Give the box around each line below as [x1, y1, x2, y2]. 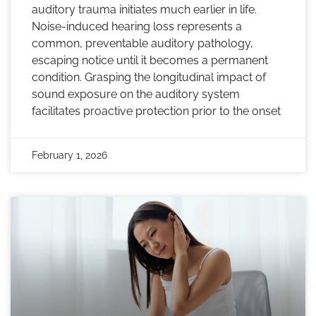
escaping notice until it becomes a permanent [32, 54, 268, 68]
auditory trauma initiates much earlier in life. [32, 3, 257, 17]
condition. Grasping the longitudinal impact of [32, 71, 266, 85]
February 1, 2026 [32, 150, 107, 162]
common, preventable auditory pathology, [32, 37, 253, 51]
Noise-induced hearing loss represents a [32, 20, 242, 34]
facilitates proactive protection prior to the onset [32, 104, 281, 119]
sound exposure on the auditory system [32, 87, 240, 102]
